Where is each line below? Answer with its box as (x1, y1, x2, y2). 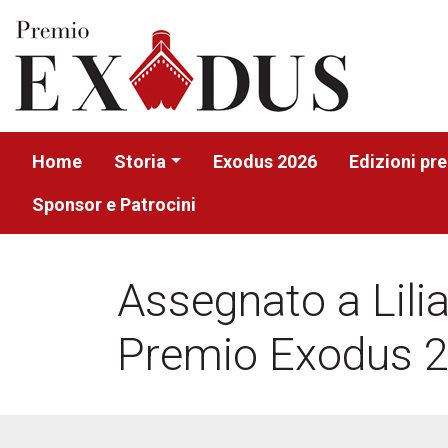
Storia (114, 151, 166, 172)
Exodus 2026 (213, 151, 318, 172)
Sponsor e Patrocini (32, 194, 196, 215)
